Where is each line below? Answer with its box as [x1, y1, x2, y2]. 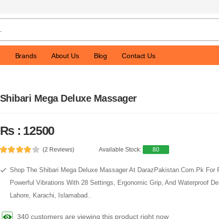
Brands [15, 51, 37, 60]
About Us [51, 51, 79, 60]
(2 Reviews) [43, 146, 75, 153]
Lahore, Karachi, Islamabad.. [9, 192, 91, 199]
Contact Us [122, 51, 155, 60]
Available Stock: [99, 146, 143, 153]
